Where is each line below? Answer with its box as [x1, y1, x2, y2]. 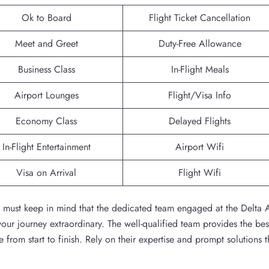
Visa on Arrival [16, 165, 76, 180]
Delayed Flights [169, 113, 231, 128]
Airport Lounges [14, 88, 79, 102]
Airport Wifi [175, 139, 224, 154]
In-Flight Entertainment [2, 139, 91, 154]
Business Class [17, 62, 75, 76]
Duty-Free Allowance [158, 36, 241, 50]
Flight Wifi [178, 165, 221, 180]
